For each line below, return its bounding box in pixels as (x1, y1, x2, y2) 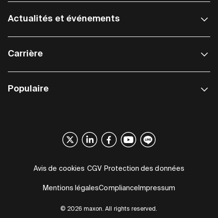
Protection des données (104, 165, 184, 173)
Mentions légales (42, 185, 99, 192)
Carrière (8, 50, 43, 59)
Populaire (8, 85, 49, 94)
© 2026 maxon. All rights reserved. (60, 206, 158, 213)
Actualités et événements (8, 15, 120, 24)
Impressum (138, 185, 176, 192)
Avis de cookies (34, 165, 85, 173)
